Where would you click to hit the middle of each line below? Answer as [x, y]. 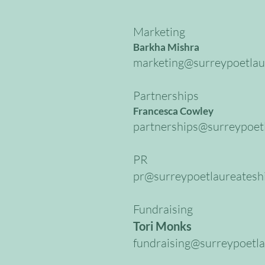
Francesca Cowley [173, 111]
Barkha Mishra [166, 47]
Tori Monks [162, 226]
